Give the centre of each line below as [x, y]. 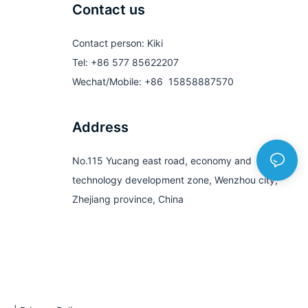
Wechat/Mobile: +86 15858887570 [153, 82]
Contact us [108, 10]
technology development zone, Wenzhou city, [175, 180]
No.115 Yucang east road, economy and [162, 161]
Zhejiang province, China [128, 199]
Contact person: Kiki [117, 43]
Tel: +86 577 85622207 [125, 63]
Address [100, 128]
